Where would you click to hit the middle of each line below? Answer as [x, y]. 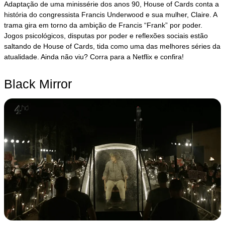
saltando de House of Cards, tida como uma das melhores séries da [113, 46]
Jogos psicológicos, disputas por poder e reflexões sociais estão [106, 36]
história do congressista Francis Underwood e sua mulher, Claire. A [111, 15]
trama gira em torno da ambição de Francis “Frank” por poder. [103, 25]
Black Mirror [38, 84]
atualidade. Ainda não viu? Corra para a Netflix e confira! [94, 57]
